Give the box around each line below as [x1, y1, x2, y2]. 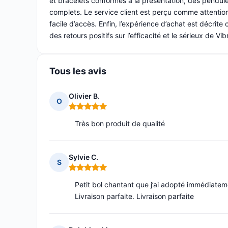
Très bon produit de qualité [75, 119, 165, 128]
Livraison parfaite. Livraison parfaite [75, 192, 194, 201]
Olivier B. [69, 92, 100, 101]
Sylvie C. [69, 153, 98, 162]
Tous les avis [49, 66, 106, 77]
